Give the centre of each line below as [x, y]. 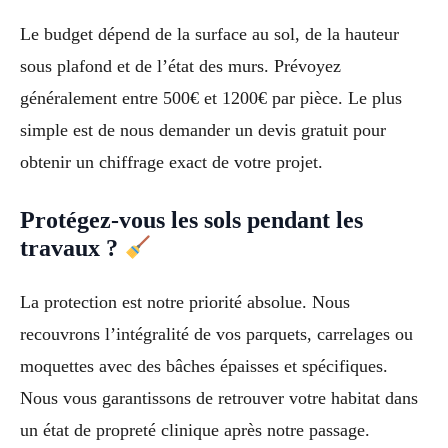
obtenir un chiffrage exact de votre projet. [171, 161]
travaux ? [72, 248]
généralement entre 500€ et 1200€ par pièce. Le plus [211, 97]
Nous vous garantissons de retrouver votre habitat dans [219, 398]
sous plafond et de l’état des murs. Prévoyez [180, 65]
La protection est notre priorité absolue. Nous [185, 302]
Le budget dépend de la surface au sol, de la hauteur [209, 33]
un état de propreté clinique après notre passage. [195, 430]
